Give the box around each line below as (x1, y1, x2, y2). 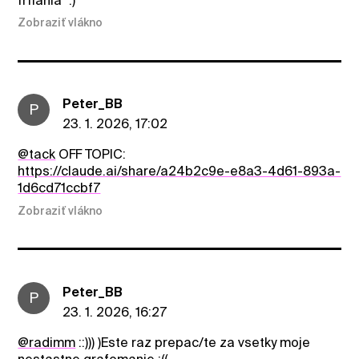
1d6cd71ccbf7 (18, 180, 101, 196)
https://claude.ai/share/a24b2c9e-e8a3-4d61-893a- (18, 163, 341, 179)
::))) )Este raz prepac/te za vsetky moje (75, 334, 311, 350)
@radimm (18, 334, 76, 350)
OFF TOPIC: (55, 147, 127, 163)
